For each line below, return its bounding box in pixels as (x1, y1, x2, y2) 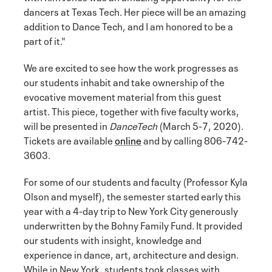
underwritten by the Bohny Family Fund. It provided (24, 217, 242, 233)
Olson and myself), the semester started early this (24, 188, 241, 203)
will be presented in (24, 118, 109, 133)
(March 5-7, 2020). (157, 118, 243, 133)
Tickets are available (24, 132, 115, 148)
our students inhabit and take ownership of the (24, 74, 225, 89)
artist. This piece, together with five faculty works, (24, 103, 239, 118)
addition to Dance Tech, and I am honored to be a (24, 18, 233, 33)
